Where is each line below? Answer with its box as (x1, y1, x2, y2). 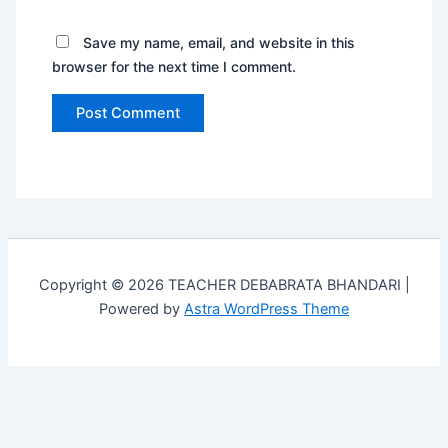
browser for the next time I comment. (52, 58, 297, 76)
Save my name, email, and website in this (83, 34, 356, 52)
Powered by (99, 300, 184, 319)
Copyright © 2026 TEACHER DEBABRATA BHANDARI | (38, 276, 410, 295)
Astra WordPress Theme (184, 300, 349, 319)
